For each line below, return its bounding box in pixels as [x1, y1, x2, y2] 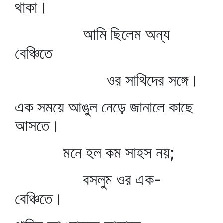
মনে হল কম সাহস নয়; [15, 143, 174, 162]
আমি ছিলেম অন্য [15, 24, 170, 44]
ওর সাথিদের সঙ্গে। [15, 70, 199, 90]
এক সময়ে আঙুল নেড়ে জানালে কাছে [15, 97, 193, 116]
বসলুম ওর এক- [15, 170, 161, 189]
